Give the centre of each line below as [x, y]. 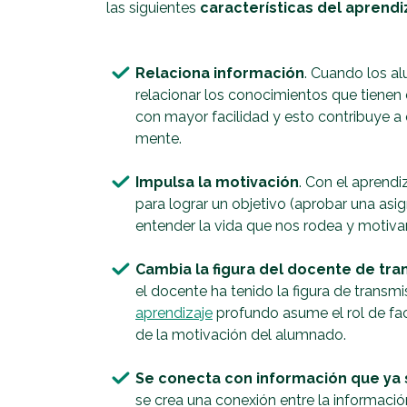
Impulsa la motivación [217, 183]
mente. [159, 139]
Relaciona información [220, 74]
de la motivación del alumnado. [241, 335]
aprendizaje [174, 313]
